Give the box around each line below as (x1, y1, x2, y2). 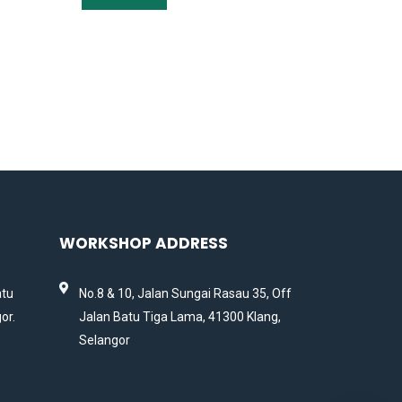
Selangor (79, 332, 131, 347)
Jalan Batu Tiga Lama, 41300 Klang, (79, 309, 282, 324)
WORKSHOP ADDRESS (58, 232, 228, 255)
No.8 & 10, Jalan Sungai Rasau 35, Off (79, 285, 293, 301)
